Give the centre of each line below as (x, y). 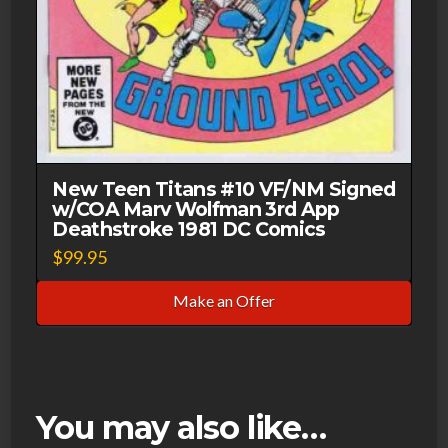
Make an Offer (224, 301)
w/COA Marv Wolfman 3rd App (196, 208)
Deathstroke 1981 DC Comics (189, 228)
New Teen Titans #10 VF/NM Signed (224, 188)
